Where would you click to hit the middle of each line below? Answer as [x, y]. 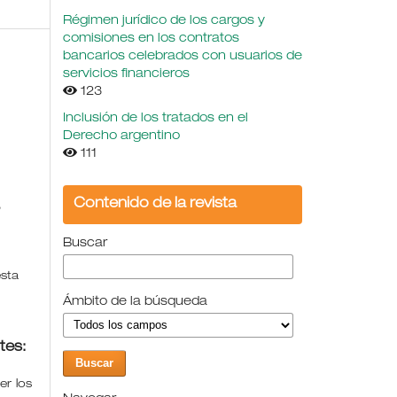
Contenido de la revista [155, 204]
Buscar [85, 243]
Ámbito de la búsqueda [135, 302]
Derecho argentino [121, 136]
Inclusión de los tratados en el [156, 118]
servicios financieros [126, 74]
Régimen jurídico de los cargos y [164, 21]
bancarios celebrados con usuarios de [183, 56]
